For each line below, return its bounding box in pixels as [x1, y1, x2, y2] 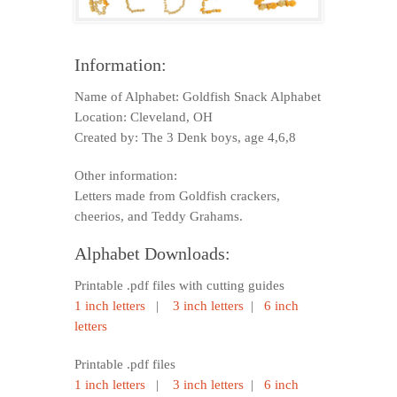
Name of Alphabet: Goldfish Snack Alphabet [74, 89, 321, 104]
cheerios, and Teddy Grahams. [74, 208, 243, 223]
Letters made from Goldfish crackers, [74, 188, 280, 203]
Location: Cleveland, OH [74, 109, 213, 124]
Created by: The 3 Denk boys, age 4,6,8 [74, 129, 296, 144]
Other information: [74, 167, 177, 183]
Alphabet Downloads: [74, 243, 230, 263]
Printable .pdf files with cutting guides [74, 277, 284, 292]
